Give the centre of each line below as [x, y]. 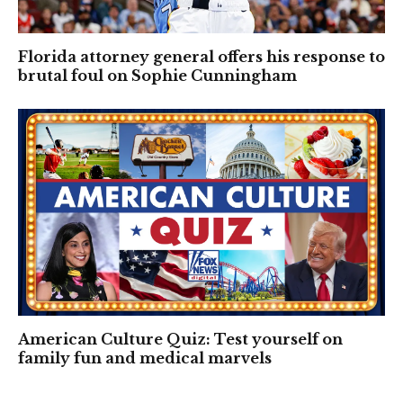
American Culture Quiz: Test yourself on [180, 339]
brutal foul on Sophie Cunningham [157, 76]
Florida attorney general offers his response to [201, 57]
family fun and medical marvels [145, 358]
